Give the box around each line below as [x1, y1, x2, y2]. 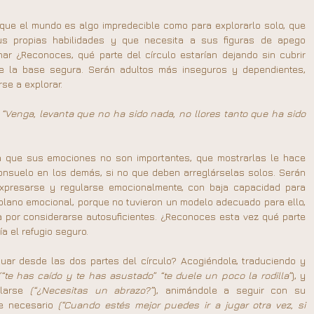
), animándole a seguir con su [153, 284, 306, 296]
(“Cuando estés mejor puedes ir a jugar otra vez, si [57, 299, 306, 310]
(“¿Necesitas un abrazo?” [29, 284, 154, 296]
